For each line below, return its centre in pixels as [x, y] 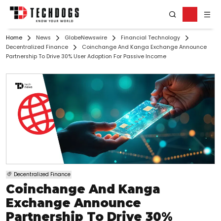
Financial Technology [150, 38]
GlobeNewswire [86, 38]
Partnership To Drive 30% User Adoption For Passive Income [86, 57]
